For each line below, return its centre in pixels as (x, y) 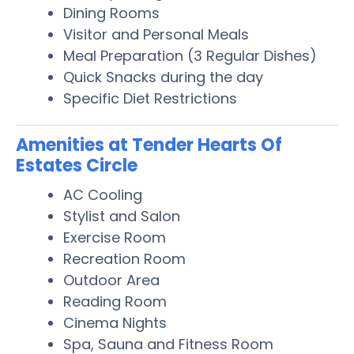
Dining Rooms (111, 13)
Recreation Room (124, 258)
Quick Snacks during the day (163, 77)
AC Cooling (103, 194)
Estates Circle (77, 165)
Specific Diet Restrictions (150, 98)
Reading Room (115, 301)
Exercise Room (115, 237)
